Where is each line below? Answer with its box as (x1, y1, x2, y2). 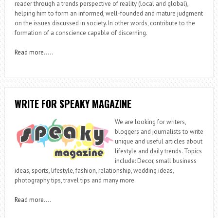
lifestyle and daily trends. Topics (114, 146, 202, 155)
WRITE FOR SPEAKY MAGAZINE (14, 96, 131, 111)
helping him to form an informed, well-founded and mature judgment (14, 9, 203, 18)
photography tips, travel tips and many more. (14, 176, 136, 184)
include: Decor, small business (114, 156, 197, 165)
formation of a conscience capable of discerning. (14, 28, 147, 37)
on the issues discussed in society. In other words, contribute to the (14, 18, 195, 27)
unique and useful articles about (114, 137, 202, 145)
